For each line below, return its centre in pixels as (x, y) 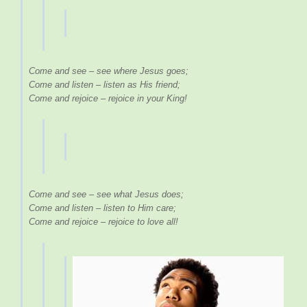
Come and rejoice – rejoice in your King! (108, 99)
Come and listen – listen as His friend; (105, 85)
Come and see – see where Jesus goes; (109, 71)
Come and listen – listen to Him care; (102, 208)
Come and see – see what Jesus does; (106, 195)
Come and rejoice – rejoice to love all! (103, 222)
